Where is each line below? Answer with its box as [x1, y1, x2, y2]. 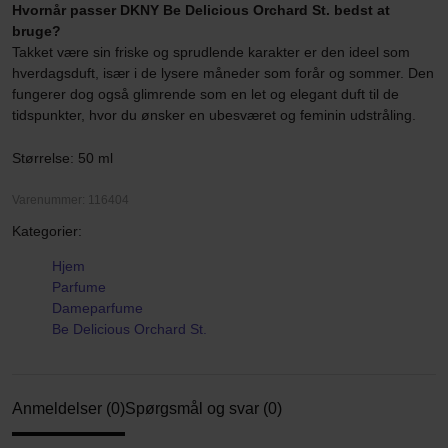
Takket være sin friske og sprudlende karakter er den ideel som [12, 44, 410, 60]
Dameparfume [52, 300, 143, 316]
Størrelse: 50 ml [12, 150, 113, 166]
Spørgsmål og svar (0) [125, 400, 282, 417]
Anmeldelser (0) [12, 400, 125, 417]
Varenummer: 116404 [12, 193, 129, 207]
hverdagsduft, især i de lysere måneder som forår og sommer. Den [12, 65, 434, 81]
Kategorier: [12, 223, 82, 239]
